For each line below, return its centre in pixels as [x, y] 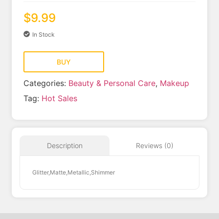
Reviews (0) [154, 145]
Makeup [175, 83]
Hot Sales [59, 98]
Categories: [46, 83]
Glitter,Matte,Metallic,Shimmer [74, 172]
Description [65, 145]
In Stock [44, 34]
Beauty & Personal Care [112, 83]
